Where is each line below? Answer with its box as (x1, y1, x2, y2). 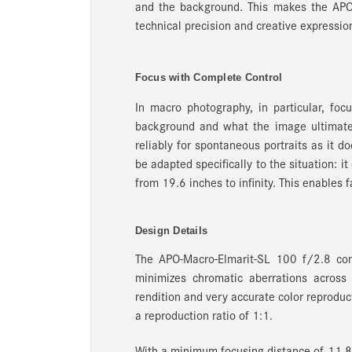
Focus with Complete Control (134, 71, 283, 83)
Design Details (134, 224, 207, 236)
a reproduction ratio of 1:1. (134, 306, 273, 323)
